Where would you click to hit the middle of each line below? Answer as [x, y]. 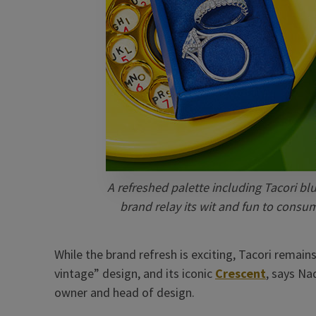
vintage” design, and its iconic [135, 274]
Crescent [241, 274]
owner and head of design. [124, 293]
